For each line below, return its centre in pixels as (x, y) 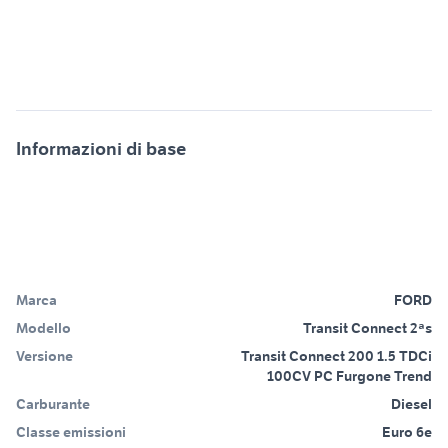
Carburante (53, 403)
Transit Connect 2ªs (367, 327)
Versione (44, 355)
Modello (43, 327)
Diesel (411, 403)
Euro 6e (407, 431)
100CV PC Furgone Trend (349, 375)
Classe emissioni (71, 431)
